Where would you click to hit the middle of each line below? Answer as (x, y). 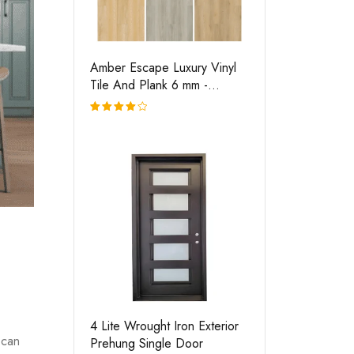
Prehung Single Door (147, 343)
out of (107, 153)
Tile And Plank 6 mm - (149, 85)
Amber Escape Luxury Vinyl (163, 68)
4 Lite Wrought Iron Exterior (164, 326)
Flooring (111, 102)
